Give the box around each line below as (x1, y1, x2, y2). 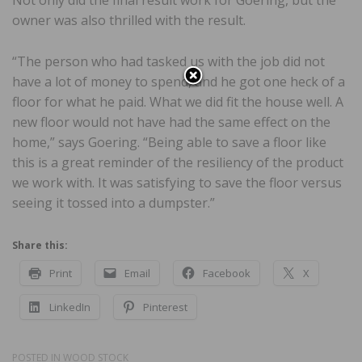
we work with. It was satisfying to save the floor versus (12, 174, 342, 192)
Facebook (203, 266, 250, 281)
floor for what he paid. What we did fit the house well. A (12, 93, 343, 112)
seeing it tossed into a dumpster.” (12, 194, 215, 213)
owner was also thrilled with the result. (12, 11, 246, 30)
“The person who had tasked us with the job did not (12, 53, 325, 71)
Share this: (12, 238, 68, 253)
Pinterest (143, 300, 187, 315)
